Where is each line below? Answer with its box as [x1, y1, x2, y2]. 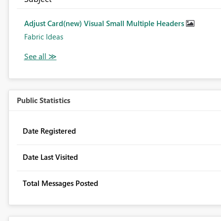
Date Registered [22, 126, 76, 136]
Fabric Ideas [24, 32, 63, 42]
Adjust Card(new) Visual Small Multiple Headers [24, 18, 186, 29]
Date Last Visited [22, 152, 78, 162]
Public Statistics [16, 95, 71, 106]
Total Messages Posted [22, 178, 98, 188]
